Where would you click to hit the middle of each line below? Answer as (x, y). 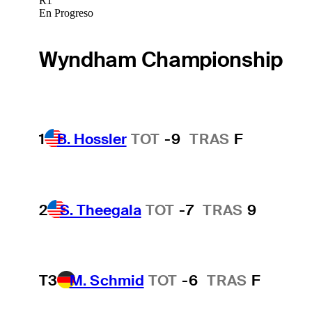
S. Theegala (100, 210)
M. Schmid (107, 281)
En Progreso (66, 13)
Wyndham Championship (161, 59)
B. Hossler (92, 139)
